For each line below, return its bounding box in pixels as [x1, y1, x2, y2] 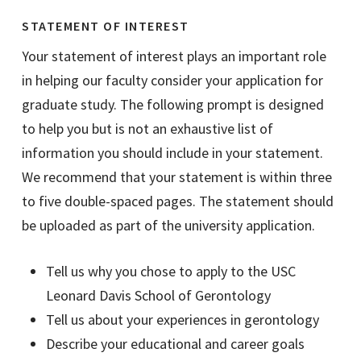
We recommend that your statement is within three [22, 168, 333, 187]
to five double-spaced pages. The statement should [22, 192, 334, 211]
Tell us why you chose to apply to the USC [46, 262, 297, 281]
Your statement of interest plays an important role [22, 47, 327, 66]
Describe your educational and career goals [46, 334, 305, 354]
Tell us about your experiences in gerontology [46, 310, 320, 330]
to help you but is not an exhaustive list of [22, 119, 274, 139]
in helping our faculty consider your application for [22, 71, 324, 90]
